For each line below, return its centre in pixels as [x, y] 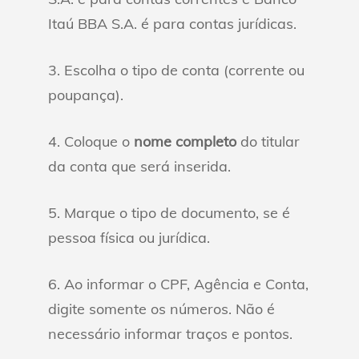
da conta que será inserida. [139, 166]
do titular [268, 141]
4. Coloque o [91, 141]
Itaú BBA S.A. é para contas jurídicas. [172, 24]
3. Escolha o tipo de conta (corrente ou [176, 70]
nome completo [185, 141]
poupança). [86, 95]
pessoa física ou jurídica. [129, 238]
